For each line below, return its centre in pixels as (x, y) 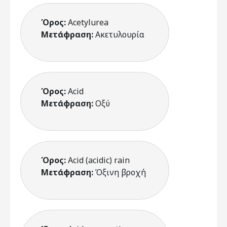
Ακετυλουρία (120, 34)
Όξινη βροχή (121, 172)
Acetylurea (88, 22)
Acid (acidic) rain (99, 160)
